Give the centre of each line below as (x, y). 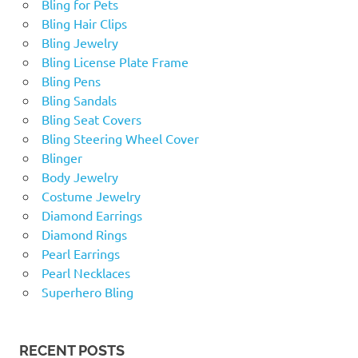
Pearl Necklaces (86, 273)
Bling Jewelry (80, 43)
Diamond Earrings (91, 215)
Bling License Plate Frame (115, 62)
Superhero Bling (87, 292)
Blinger (62, 158)
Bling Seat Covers (91, 119)
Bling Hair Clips (84, 24)
